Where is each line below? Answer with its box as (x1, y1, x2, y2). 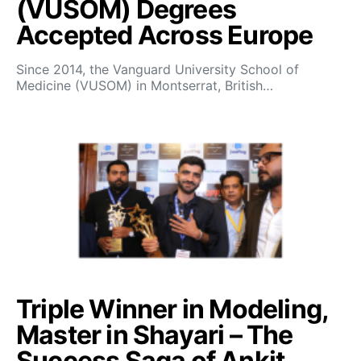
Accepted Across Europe (16, 19, 313, 51)
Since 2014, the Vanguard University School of (16, 60, 299, 77)
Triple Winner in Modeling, (16, 293, 329, 325)
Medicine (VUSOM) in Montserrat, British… (16, 77, 273, 93)
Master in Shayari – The (16, 318, 293, 351)
